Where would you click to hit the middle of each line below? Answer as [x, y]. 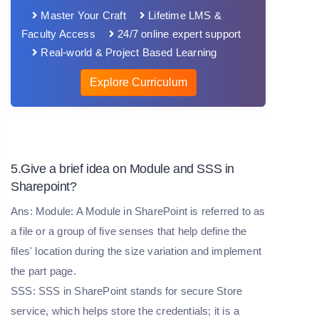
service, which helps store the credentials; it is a [125, 310]
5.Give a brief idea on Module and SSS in [123, 168]
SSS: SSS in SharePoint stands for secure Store [127, 291]
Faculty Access [58, 33]
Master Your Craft [82, 15]
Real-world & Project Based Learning [127, 52]
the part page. [45, 271]
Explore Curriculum [138, 82]
